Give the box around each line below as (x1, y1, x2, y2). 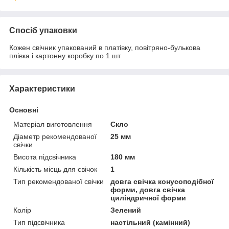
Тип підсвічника (13, 218, 65, 226)
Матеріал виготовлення (13, 120, 92, 128)
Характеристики (9, 84, 75, 93)
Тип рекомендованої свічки (13, 177, 104, 186)
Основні (9, 105, 38, 114)
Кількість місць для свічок (13, 165, 97, 173)
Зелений (110, 205, 142, 214)
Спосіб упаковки (9, 26, 77, 35)
